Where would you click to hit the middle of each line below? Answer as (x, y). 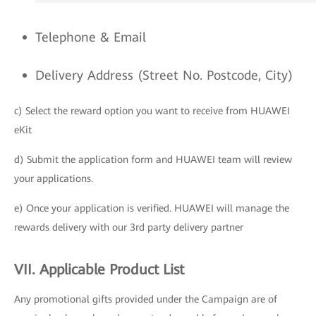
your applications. (54, 178)
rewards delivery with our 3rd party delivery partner (129, 227)
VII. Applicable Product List (99, 269)
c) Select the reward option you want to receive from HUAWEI (152, 111)
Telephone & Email (91, 37)
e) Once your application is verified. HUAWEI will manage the (152, 208)
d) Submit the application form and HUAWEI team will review (153, 159)
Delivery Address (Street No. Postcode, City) (164, 75)
